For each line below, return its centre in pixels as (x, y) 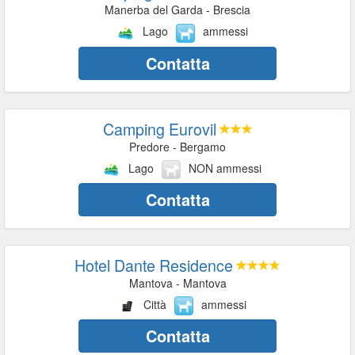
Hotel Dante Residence (154, 265)
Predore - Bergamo (177, 146)
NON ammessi (225, 168)
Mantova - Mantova (177, 282)
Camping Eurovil (159, 128)
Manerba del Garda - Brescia (177, 10)
